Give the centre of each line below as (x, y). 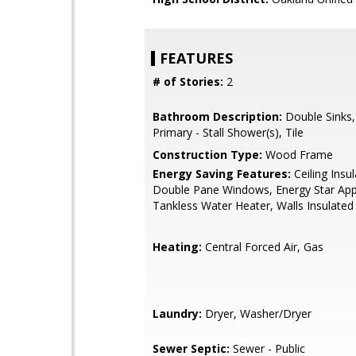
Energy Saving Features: (222, 174)
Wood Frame (298, 155)
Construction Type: (207, 155)
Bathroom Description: (217, 116)
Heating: (177, 247)
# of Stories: (188, 81)
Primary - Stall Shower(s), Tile (228, 132)
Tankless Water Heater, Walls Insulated (253, 205)
